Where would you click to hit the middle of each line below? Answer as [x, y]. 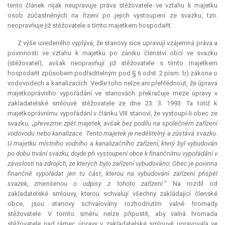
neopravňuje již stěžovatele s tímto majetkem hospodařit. [90, 26]
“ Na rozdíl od [191, 184]
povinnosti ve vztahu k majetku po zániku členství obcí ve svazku [113, 53]
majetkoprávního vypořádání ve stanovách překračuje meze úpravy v [113, 93]
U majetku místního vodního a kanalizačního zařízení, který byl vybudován [113, 144]
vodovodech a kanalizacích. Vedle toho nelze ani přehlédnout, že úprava [113, 83]
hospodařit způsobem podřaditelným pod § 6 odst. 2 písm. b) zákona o [113, 73]
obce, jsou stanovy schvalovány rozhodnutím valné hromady [113, 204]
